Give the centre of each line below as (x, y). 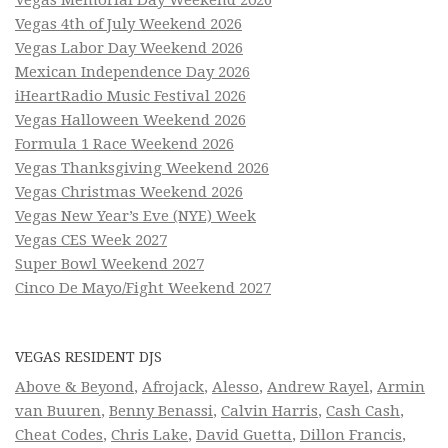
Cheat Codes (59, 435)
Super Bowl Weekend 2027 (109, 264)
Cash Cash (363, 411)
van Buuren (58, 411)
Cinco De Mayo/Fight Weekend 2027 (143, 288)
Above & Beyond (74, 387)
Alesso (235, 387)
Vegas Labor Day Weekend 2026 (129, 48)
